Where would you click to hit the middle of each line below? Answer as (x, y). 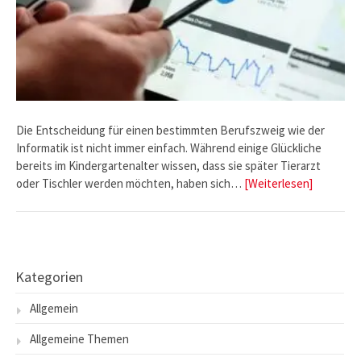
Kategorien (49, 276)
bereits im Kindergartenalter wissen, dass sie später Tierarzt (168, 166)
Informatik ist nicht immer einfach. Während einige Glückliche (169, 148)
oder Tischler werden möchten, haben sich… (130, 184)
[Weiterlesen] (278, 184)
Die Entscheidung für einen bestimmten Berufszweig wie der (170, 131)
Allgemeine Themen (79, 338)
